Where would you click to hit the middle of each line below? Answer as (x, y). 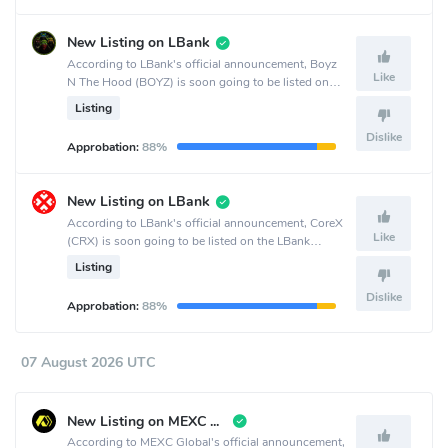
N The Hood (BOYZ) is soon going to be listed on (198, 81)
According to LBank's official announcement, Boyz (202, 63)
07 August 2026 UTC (88, 363)
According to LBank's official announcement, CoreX (205, 222)
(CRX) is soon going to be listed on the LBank (188, 240)
